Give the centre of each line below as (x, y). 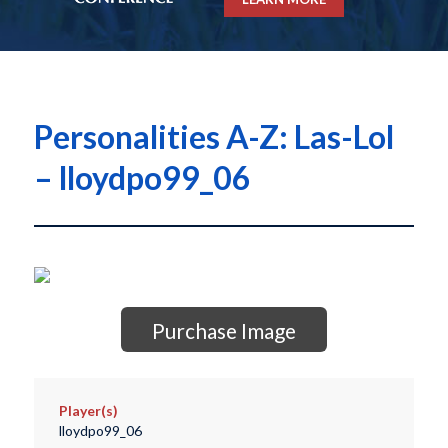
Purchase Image (223, 331)
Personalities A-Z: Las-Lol (213, 137)
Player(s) (88, 411)
